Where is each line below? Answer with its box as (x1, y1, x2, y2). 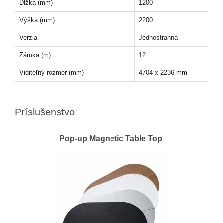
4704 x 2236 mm (139, 69, 187, 77)
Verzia (19, 34, 37, 42)
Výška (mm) (19, 16, 55, 24)
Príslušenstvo (15, 107, 75, 118)
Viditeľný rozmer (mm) (19, 69, 84, 77)
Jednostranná (139, 34, 178, 42)
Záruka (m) (19, 51, 51, 59)
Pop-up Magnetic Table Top (59, 134, 162, 143)
